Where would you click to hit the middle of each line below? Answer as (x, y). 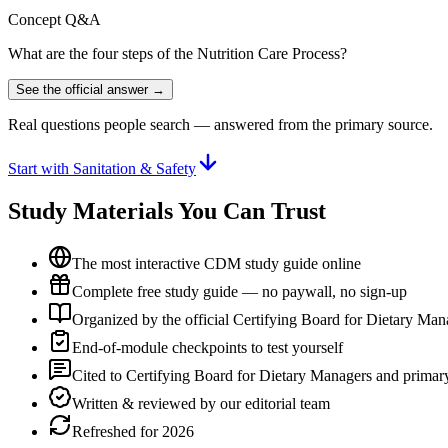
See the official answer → (90, 89)
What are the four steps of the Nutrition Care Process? (177, 53)
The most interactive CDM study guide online (216, 263)
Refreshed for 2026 (133, 431)
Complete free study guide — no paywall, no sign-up (239, 291)
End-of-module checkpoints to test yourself (207, 347)
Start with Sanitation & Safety (102, 168)
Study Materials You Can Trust (167, 210)
